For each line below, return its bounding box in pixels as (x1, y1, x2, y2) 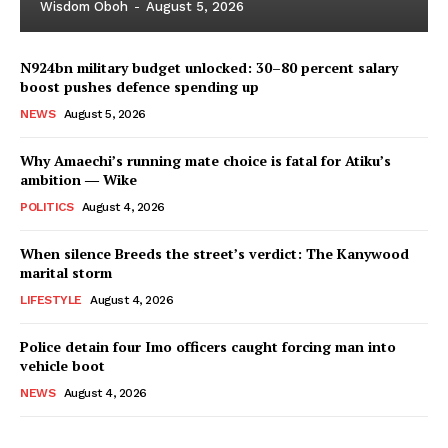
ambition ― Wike (20, 170, 137, 189)
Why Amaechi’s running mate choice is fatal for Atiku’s (20, 151, 391, 170)
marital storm (20, 263, 112, 282)
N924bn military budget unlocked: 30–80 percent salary (20, 58, 398, 77)
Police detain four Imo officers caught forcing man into (20, 337, 396, 356)
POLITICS (20, 200, 73, 214)
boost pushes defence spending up (20, 77, 259, 96)
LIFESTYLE (20, 293, 82, 307)
